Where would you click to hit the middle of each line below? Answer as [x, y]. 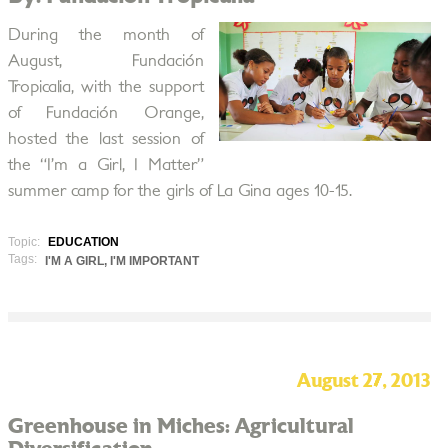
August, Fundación [105, 61]
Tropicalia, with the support [105, 87]
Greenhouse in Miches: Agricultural [180, 426]
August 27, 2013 [363, 381]
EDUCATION [83, 242]
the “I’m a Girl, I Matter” [105, 165]
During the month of [105, 35]
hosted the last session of [105, 139]
